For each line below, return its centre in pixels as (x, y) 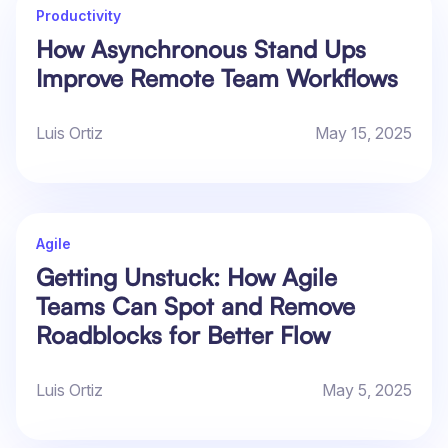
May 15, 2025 (363, 133)
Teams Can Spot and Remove (195, 306)
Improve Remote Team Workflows (217, 78)
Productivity (78, 16)
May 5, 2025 (367, 390)
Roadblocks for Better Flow (183, 335)
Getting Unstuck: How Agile (186, 277)
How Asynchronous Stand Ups (201, 49)
